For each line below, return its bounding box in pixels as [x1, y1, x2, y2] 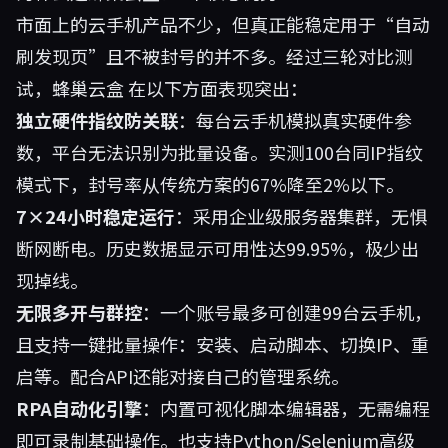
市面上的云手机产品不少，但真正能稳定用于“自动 [16, 11, 430, 37]
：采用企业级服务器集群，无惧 [175, 203, 427, 229]
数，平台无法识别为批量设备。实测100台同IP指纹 [16, 139, 423, 165]
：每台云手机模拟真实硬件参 [178, 107, 412, 133]
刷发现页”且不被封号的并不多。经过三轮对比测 [16, 43, 412, 69]
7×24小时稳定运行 [16, 203, 175, 229]
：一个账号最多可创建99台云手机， [142, 299, 432, 325]
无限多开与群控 [16, 299, 142, 325]
